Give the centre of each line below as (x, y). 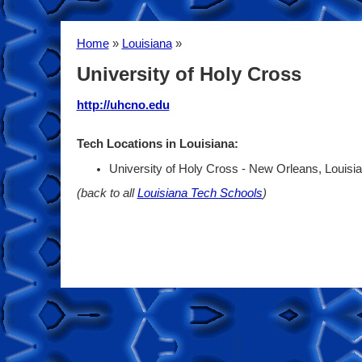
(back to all (107, 194)
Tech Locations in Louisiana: (157, 144)
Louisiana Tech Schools (200, 194)
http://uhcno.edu (123, 105)
